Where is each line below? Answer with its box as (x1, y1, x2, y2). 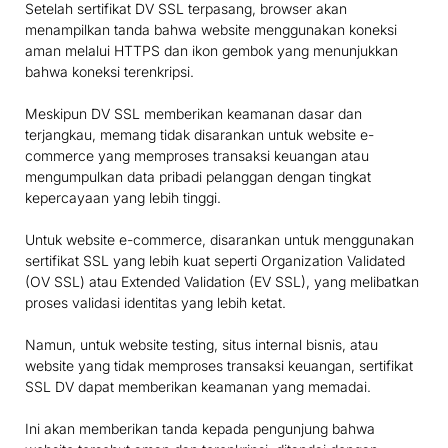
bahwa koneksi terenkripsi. (25, 63, 194, 81)
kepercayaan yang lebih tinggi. (25, 189, 221, 207)
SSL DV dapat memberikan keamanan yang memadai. (25, 378, 371, 396)
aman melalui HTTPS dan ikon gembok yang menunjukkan (25, 42, 398, 60)
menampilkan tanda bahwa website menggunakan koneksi (25, 21, 397, 39)
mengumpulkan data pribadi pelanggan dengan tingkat (25, 168, 371, 186)
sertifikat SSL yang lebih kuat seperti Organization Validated (25, 252, 405, 270)
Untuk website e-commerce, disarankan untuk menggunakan (25, 231, 414, 249)
